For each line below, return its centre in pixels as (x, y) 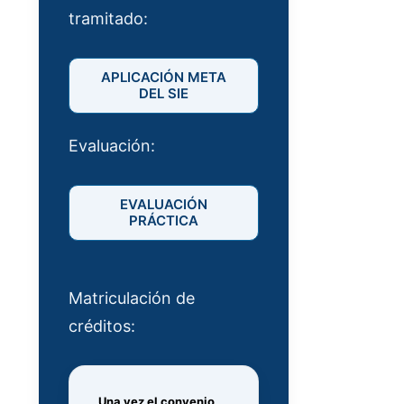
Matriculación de (132, 298)
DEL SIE (163, 94)
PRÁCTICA (163, 221)
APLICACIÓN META (163, 78)
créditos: (102, 326)
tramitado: (109, 19)
